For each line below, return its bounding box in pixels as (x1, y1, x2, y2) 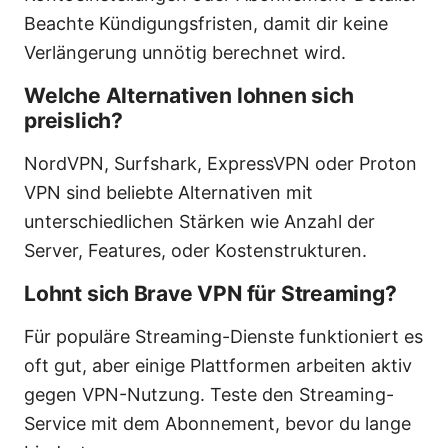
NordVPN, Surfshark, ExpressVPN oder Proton (24, 153, 417, 175)
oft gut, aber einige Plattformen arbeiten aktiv (24, 355, 412, 377)
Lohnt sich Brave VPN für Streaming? (24, 281, 397, 307)
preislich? (24, 108, 123, 134)
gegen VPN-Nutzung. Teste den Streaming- (24, 384, 394, 406)
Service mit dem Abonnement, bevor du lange (24, 413, 411, 435)
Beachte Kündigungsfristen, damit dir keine (24, 13, 388, 35)
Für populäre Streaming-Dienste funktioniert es (24, 326, 423, 348)
